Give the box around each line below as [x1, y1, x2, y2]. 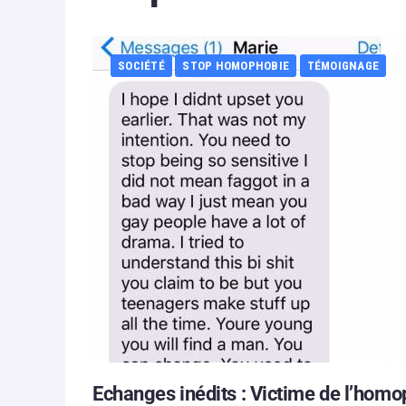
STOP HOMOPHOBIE [182, 58, 290, 72]
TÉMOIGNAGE [306, 58, 380, 72]
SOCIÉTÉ [118, 58, 165, 72]
